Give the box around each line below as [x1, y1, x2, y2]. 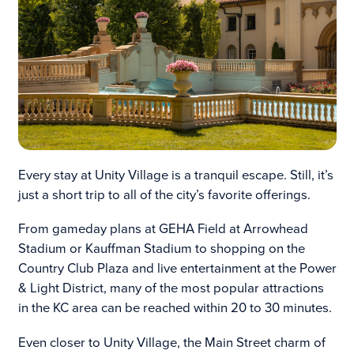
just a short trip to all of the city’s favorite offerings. [17, 184, 311, 205]
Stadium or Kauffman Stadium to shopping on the [17, 239, 305, 259]
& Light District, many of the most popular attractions [17, 278, 324, 299]
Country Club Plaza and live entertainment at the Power [17, 258, 337, 279]
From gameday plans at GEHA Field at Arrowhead [17, 219, 308, 239]
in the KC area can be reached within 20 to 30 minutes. [17, 298, 332, 318]
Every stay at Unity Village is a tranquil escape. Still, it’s [17, 164, 333, 185]
